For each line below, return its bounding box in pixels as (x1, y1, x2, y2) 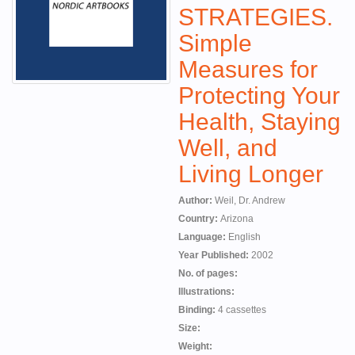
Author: (178, 195, 215, 206)
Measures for (178, 56, 318, 82)
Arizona (220, 213, 254, 224)
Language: (178, 231, 228, 242)
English (228, 231, 261, 242)
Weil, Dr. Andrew (215, 195, 285, 206)
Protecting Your (178, 82, 340, 109)
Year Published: (178, 250, 251, 261)
